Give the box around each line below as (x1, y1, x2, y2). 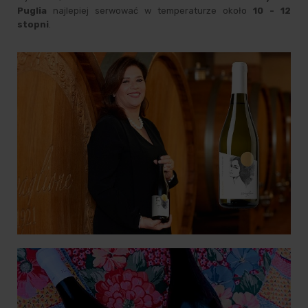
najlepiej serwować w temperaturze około (47, 5, 253, 16)
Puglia (17, 5, 47, 16)
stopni (17, 19, 49, 30)
